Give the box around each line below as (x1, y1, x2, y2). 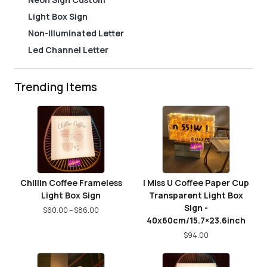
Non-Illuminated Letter (27, 27, 124, 39)
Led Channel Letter (27, 44, 108, 55)
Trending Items (14, 79, 97, 95)
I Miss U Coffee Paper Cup (143, 177, 249, 188)
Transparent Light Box (149, 190, 243, 201)
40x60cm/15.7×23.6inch (147, 215, 246, 226)
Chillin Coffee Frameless (20, 177, 122, 188)
